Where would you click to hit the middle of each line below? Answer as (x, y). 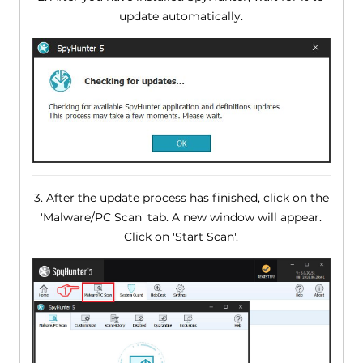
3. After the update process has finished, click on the (181, 198)
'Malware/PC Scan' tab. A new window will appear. (181, 218)
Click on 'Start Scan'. (181, 237)
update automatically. (181, 16)
